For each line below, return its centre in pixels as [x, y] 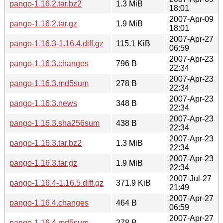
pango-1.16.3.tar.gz [43, 163]
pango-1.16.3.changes [49, 63]
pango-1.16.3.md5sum [49, 83]
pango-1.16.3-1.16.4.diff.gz [56, 43]
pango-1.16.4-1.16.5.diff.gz [56, 183]
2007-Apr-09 [191, 19]
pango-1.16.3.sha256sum [55, 123]
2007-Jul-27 [190, 178]
